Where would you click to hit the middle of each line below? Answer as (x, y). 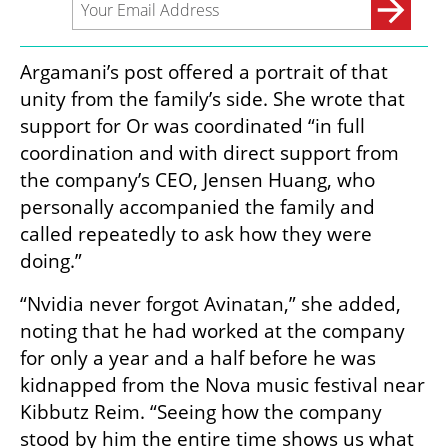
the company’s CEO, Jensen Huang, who (197, 180)
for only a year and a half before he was (198, 358)
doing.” (51, 261)
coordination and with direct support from (209, 153)
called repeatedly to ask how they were (196, 234)
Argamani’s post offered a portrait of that (204, 72)
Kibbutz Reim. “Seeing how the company (201, 412)
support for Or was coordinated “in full (192, 126)
